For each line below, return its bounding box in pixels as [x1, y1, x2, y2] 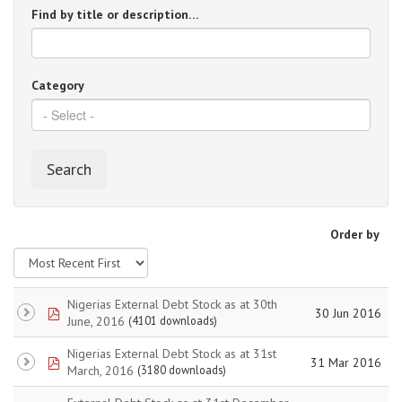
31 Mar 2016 [310, 354, 381, 371]
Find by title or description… [31, 6, 199, 22]
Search [47, 159, 92, 179]
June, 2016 [67, 312, 125, 329]
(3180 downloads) [137, 363, 226, 377]
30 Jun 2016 [315, 304, 381, 321]
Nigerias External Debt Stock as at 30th [67, 295, 277, 312]
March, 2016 [67, 362, 134, 379]
